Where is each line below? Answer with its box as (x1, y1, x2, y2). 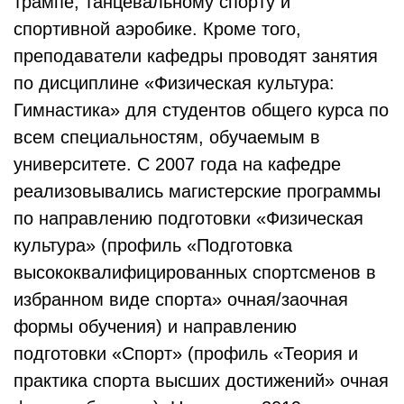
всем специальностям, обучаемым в (14, 127, 320, 147)
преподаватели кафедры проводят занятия (14, 46, 378, 66)
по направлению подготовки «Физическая (14, 208, 363, 228)
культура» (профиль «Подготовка (14, 235, 292, 255)
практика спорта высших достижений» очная (14, 371, 389, 390)
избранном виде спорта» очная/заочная (14, 289, 348, 309)
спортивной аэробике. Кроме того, (14, 19, 301, 39)
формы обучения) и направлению (14, 317, 297, 336)
